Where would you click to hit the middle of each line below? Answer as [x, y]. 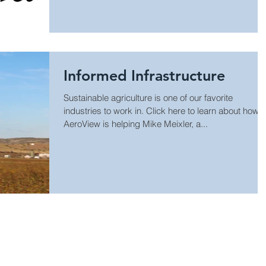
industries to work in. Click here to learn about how [105, 110]
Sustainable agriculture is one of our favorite [148, 97]
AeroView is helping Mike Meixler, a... [136, 123]
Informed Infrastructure [144, 75]
